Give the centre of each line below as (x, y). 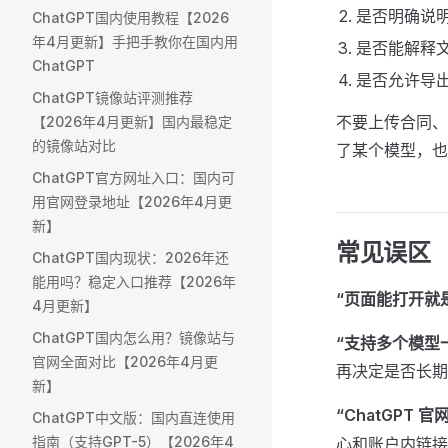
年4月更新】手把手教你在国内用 (135, 41)
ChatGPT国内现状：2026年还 (130, 257)
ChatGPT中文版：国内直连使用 (133, 417)
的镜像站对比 (74, 145)
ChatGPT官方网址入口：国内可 (133, 177)
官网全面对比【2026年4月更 (125, 361)
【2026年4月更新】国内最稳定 (132, 121)
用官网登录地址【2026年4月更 (132, 201)
